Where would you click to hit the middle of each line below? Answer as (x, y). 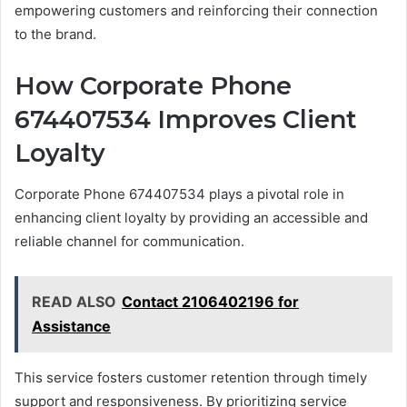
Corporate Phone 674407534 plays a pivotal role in (179, 194)
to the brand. (55, 35)
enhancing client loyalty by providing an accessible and (191, 217)
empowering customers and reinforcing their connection (196, 11)
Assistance (71, 326)
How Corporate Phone (153, 86)
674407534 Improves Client (186, 120)
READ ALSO (74, 301)
